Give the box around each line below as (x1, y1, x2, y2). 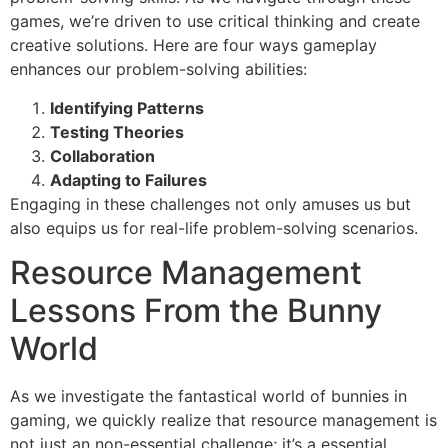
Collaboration (50, 145, 155, 166)
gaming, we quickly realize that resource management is (10, 409, 437, 430)
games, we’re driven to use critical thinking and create (10, 11, 420, 32)
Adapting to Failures (50, 169, 207, 190)
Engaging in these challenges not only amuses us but (10, 193, 411, 214)
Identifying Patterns (50, 97, 204, 118)
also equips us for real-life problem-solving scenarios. (10, 217, 418, 238)
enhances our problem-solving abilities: (10, 59, 307, 80)
